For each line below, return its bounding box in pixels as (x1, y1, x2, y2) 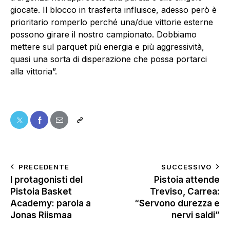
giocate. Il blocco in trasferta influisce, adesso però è (10, 5, 217, 15)
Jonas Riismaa (10, 209, 72, 220)
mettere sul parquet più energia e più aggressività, (10, 42, 204, 52)
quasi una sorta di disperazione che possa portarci (10, 54, 207, 65)
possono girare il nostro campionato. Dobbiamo (10, 29, 197, 40)
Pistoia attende (154, 174, 220, 185)
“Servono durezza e (135, 198, 220, 208)
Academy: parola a (10, 198, 91, 208)
